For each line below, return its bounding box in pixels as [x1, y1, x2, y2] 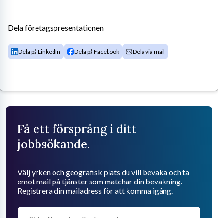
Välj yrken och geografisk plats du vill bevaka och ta [18, 167, 189, 177]
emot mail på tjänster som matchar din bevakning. [18, 176, 182, 186]
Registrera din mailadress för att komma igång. [18, 185, 173, 195]
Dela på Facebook [74, 47, 119, 55]
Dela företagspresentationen [8, 22, 104, 32]
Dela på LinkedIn [18, 47, 61, 55]
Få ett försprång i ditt [18, 121, 136, 137]
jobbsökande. [18, 136, 90, 152]
